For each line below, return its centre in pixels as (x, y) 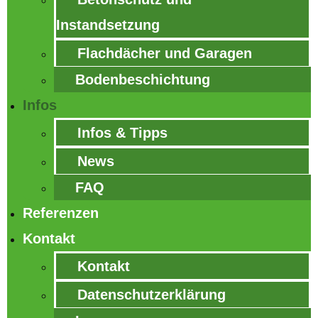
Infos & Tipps (122, 133)
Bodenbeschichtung (143, 79)
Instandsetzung (108, 25)
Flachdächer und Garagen (165, 53)
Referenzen (61, 213)
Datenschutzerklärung (152, 295)
